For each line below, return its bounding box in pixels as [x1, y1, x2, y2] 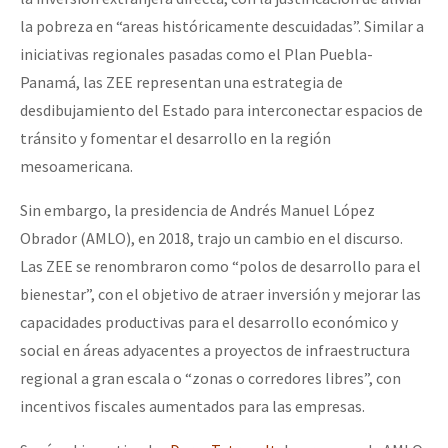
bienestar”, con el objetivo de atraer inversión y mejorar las [20, 283, 421, 304]
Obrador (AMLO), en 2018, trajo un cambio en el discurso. [20, 227, 403, 248]
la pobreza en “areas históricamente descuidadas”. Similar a [20, 15, 424, 36]
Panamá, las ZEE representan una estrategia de [20, 71, 343, 92]
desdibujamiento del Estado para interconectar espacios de [20, 99, 423, 120]
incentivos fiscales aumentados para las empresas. [20, 395, 368, 416]
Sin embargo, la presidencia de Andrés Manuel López [20, 199, 375, 220]
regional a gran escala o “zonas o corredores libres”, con [20, 367, 401, 388]
